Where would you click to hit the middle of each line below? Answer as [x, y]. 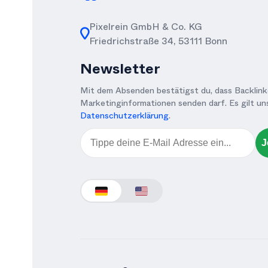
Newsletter [120, 69]
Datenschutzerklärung [124, 116]
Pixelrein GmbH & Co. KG [146, 27]
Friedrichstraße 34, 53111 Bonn [158, 41]
